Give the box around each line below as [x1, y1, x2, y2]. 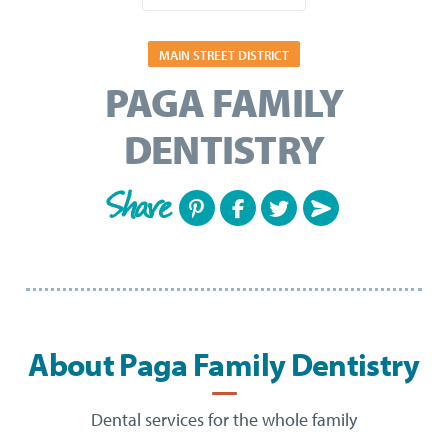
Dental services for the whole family [91, 408, 357, 431]
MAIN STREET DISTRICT [159, 47, 289, 63]
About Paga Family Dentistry [28, 343, 420, 384]
